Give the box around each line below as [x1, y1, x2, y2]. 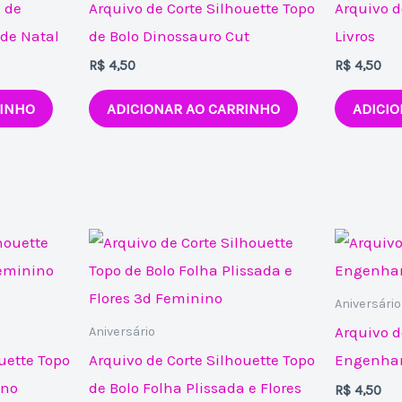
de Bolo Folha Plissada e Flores [89, 379, 302, 398]
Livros [334, 26, 375, 45]
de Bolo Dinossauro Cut [89, 26, 250, 45]
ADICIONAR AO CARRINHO [107, 99, 281, 118]
